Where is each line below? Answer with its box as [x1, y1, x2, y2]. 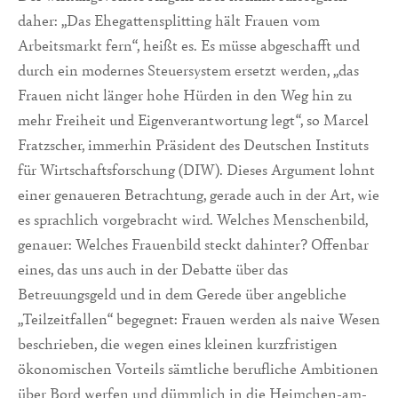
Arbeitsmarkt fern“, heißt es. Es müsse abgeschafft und [18, 34, 360, 55]
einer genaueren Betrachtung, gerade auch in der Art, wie [18, 183, 379, 204]
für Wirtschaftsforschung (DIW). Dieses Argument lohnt [18, 158, 375, 179]
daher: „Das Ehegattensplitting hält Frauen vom [18, 9, 320, 30]
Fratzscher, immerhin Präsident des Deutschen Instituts [18, 133, 369, 155]
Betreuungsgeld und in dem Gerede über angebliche [18, 283, 346, 304]
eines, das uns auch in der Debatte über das [18, 258, 288, 279]
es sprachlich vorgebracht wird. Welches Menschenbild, [18, 208, 368, 229]
